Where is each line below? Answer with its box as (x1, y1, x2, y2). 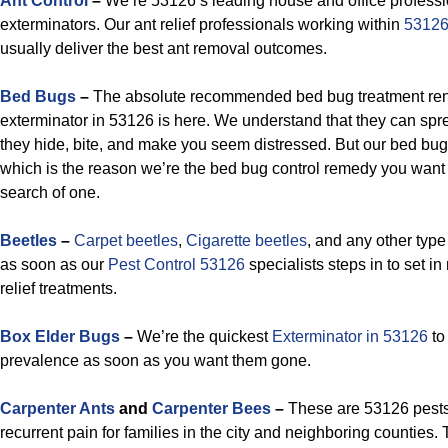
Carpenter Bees (152, 400, 271, 417)
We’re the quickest (133, 328, 272, 345)
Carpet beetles (74, 232, 178, 249)
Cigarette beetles (186, 232, 307, 249)
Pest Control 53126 (108, 256, 245, 273)
